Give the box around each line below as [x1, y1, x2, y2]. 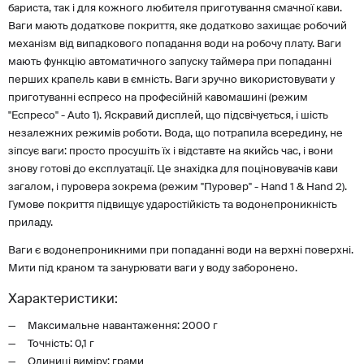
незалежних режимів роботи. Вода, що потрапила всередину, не [8, 128, 343, 140]
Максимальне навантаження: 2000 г [28, 321, 218, 332]
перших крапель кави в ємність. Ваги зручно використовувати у [8, 75, 335, 86]
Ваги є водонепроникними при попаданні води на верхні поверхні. [8, 245, 353, 257]
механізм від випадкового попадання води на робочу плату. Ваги [8, 39, 341, 50]
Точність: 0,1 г [28, 339, 94, 350]
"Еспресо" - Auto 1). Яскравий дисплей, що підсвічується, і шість [8, 110, 328, 122]
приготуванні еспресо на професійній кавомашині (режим [8, 93, 308, 104]
